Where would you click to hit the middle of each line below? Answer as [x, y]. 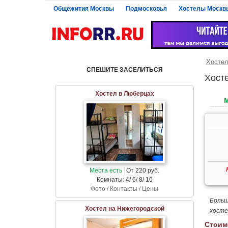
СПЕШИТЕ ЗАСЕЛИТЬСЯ [124, 70]
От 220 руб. [142, 170]
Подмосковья [146, 9]
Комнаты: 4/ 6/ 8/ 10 [124, 179]
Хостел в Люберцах [124, 94]
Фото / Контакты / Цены [124, 189]
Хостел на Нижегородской [124, 208]
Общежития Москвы [84, 9]
